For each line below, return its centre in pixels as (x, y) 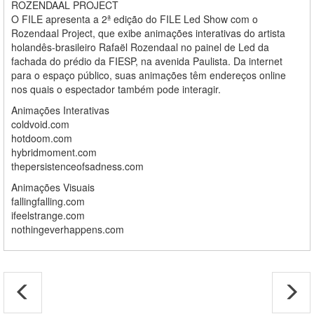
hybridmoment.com (54, 152)
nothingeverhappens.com (68, 229)
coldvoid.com (40, 124)
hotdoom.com (42, 138)
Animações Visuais (53, 187)
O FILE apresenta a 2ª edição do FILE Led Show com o (135, 19)
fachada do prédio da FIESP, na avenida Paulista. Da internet (147, 61)
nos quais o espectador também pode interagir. (116, 89)
